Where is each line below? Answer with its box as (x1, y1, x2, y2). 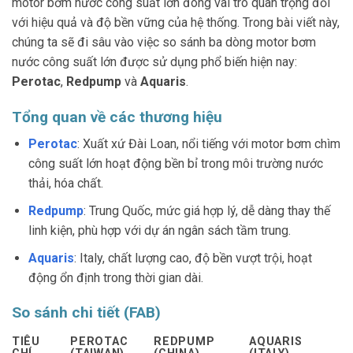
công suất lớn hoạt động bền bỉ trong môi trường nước (28, 156, 323, 172)
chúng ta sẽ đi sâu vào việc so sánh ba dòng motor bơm (12, 35, 316, 50)
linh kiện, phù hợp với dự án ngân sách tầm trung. (28, 222, 291, 238)
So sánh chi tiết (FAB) (12, 303, 161, 322)
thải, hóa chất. (28, 176, 103, 191)
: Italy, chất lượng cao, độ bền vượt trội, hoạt (73, 250, 312, 266)
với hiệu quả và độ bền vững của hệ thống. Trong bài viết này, (12, 15, 340, 30)
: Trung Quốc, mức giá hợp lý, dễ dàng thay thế (83, 203, 330, 218)
